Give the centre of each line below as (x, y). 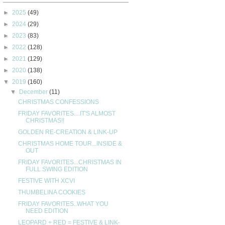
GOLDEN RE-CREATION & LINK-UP (68, 132)
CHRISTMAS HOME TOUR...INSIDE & (70, 143)
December (34, 92)
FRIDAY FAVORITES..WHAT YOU (63, 204)
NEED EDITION (47, 211)
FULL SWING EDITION (57, 169)
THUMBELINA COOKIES (51, 192)
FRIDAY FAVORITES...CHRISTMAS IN (70, 162)
